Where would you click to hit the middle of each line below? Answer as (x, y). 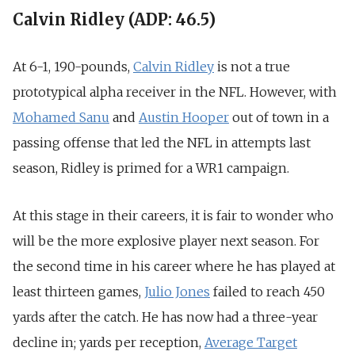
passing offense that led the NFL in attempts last (162, 142)
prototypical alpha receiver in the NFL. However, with (175, 92)
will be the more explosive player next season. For (166, 240)
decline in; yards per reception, (109, 342)
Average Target (251, 342)
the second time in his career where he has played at (174, 266)
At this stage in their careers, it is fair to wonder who (173, 215)
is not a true (252, 66)
